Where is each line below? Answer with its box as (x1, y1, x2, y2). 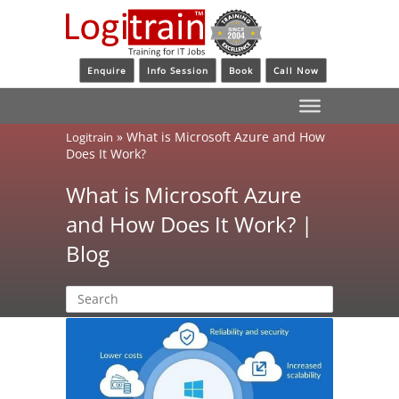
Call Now (273, 64, 319, 77)
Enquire (87, 64, 126, 77)
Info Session (147, 64, 208, 77)
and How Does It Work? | (66, 208, 313, 239)
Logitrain (66, 128, 113, 145)
